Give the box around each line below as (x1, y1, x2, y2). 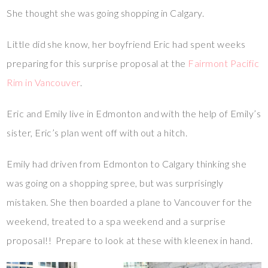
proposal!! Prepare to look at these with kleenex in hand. (7, 234, 253, 246)
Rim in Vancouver (7, 77, 80, 89)
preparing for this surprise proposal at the (7, 57, 188, 69)
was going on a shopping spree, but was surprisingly (7, 177, 224, 189)
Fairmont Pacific (188, 57, 260, 69)
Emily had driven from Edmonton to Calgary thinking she (7, 158, 247, 170)
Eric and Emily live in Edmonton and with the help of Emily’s (7, 108, 261, 120)
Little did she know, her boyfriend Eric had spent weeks (7, 38, 246, 50)
